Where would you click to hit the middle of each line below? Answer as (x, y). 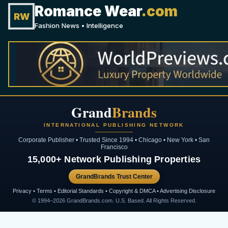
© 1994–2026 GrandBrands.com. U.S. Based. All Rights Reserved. (114, 201)
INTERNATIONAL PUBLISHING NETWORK (114, 125)
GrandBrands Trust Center (114, 177)
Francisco (114, 147)
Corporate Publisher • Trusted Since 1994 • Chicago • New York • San (114, 140)
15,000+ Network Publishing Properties (114, 159)
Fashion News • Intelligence (79, 25)
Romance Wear (88, 11)
